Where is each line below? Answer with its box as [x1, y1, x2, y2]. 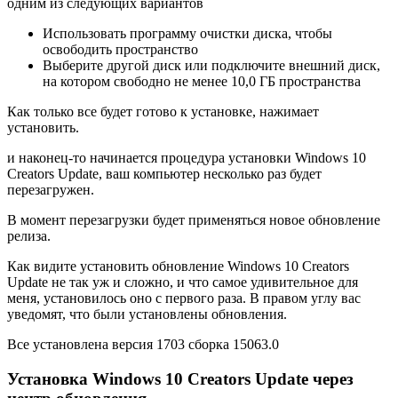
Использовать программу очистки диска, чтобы [43, 26, 332, 42]
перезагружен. [7, 182, 94, 198]
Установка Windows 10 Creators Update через [7, 370, 354, 389]
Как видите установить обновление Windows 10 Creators [7, 259, 349, 275]
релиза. [7, 228, 51, 244]
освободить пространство [43, 42, 198, 58]
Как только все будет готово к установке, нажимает [7, 104, 319, 120]
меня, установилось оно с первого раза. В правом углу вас [7, 291, 361, 306]
